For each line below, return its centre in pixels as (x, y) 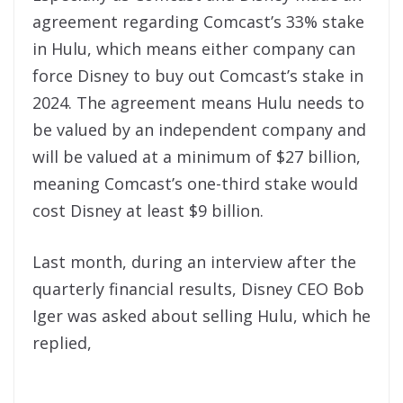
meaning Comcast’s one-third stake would (195, 184)
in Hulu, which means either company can (194, 49)
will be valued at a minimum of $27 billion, (197, 157)
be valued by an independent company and (199, 130)
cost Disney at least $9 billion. (148, 211)
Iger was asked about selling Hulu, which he (201, 316)
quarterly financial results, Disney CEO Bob (198, 289)
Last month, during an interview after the (194, 262)
